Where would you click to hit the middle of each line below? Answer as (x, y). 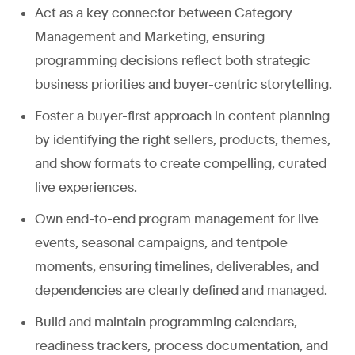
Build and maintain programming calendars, (166, 322)
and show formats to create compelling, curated (181, 163)
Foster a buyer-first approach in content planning (182, 116)
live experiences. (86, 187)
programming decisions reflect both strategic (173, 60)
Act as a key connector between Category (164, 13)
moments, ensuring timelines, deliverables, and (177, 266)
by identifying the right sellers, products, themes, (183, 139)
